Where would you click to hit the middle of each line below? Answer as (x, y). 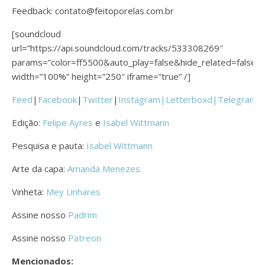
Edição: (27, 122)
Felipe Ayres (68, 122)
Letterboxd (189, 99)
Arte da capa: (40, 168)
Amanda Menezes (104, 168)
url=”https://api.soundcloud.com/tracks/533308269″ (117, 48)
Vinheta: (29, 191)
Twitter (98, 99)
